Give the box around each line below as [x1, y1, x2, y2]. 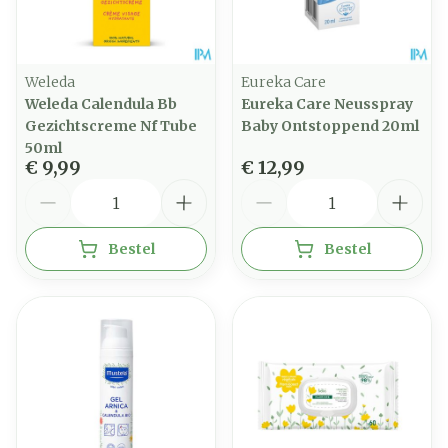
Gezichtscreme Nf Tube [25, 117, 197, 135]
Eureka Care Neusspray [241, 95, 413, 113]
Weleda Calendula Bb [25, 95, 177, 113]
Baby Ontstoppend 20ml [241, 117, 419, 135]
